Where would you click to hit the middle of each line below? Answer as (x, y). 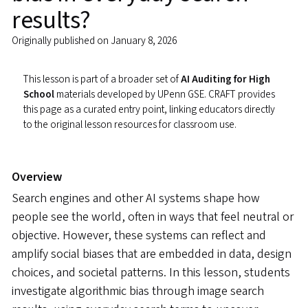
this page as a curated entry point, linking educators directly (149, 109)
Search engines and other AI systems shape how (136, 199)
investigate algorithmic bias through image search (138, 291)
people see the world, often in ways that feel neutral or (153, 217)
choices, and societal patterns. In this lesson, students (151, 273)
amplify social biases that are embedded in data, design (152, 254)
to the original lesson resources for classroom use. (130, 124)
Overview (37, 177)
